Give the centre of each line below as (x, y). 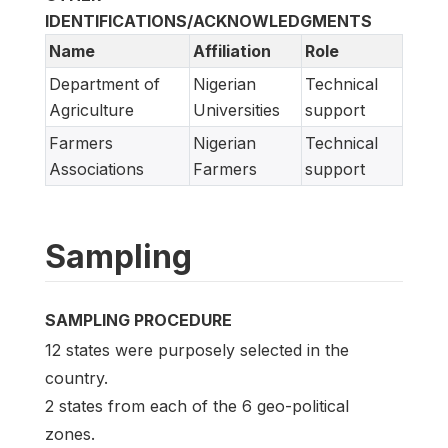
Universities (236, 110)
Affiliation (232, 51)
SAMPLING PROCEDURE (138, 320)
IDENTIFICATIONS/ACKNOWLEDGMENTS (208, 21)
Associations (96, 169)
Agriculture (91, 110)
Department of (104, 84)
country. (76, 378)
